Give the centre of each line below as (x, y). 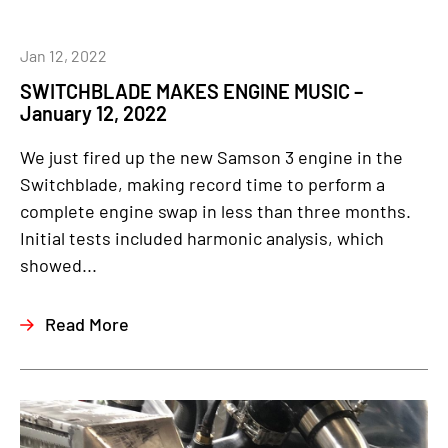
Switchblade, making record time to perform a (202, 184)
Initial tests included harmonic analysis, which (202, 238)
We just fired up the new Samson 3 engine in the (211, 157)
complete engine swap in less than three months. (215, 211)
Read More (87, 324)
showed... (58, 265)
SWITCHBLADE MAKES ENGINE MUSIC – (191, 91)
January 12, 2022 (93, 113)
